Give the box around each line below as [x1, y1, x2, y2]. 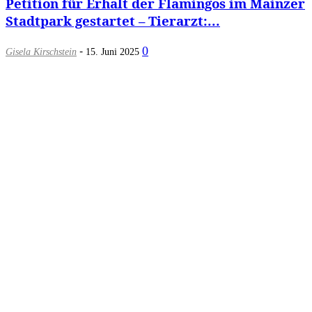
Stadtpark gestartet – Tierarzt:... [6, 12, 220, 30]
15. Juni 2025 [86, 46, 139, 57]
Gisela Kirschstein [6, 46, 77, 57]
